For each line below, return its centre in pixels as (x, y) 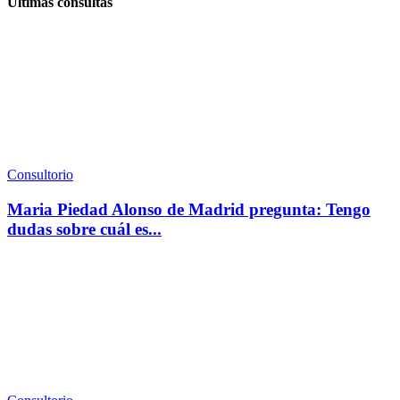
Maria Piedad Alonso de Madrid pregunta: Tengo (189, 209)
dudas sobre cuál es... (84, 229)
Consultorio (40, 174)
